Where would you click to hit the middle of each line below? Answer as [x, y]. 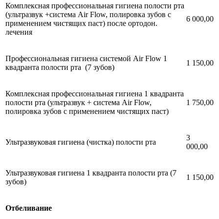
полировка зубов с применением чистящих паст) [87, 111]
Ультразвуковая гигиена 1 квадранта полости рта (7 [91, 173]
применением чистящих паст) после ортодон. [81, 23]
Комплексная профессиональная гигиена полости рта [95, 5]
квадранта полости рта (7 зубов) [60, 67]
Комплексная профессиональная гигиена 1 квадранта [95, 93]
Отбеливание [29, 208]
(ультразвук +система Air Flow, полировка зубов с [88, 14]
